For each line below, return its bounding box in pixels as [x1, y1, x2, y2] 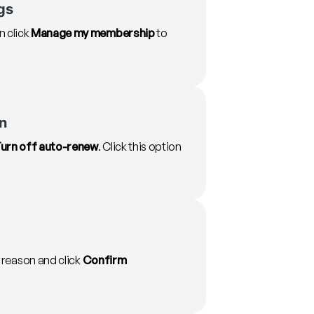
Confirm [82, 253, 127, 268]
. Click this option [97, 139, 182, 154]
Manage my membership [31, 26, 155, 41]
